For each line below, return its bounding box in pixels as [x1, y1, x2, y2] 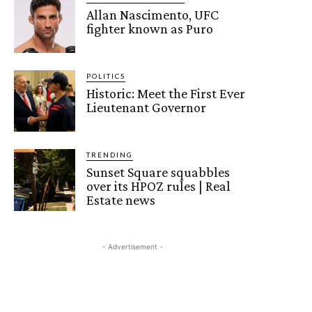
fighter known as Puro [86, 20, 214, 36]
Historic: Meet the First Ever [86, 85, 246, 101]
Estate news [86, 192, 156, 208]
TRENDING [86, 150, 134, 159]
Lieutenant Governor [86, 99, 207, 115]
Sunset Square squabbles [86, 164, 231, 180]
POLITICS [86, 71, 126, 80]
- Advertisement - [102, 242, 163, 251]
